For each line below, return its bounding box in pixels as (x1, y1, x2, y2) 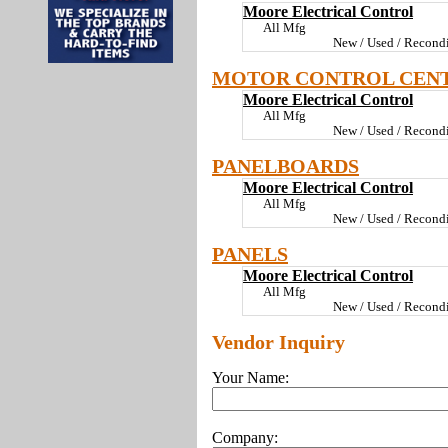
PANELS (212, 243, 288, 265)
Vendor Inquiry (212, 331, 345, 353)
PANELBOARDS (212, 155, 359, 177)
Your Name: (212, 369, 289, 386)
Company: (212, 429, 278, 446)
